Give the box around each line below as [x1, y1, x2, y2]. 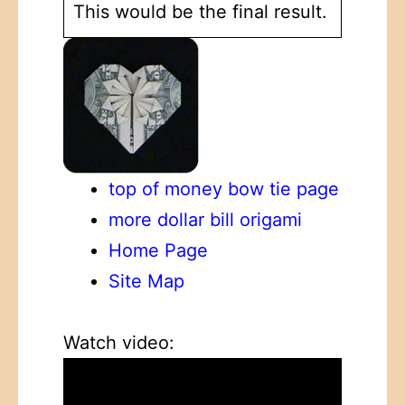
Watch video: [63, 331, 174, 353]
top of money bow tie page [108, 177, 339, 200]
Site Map [108, 269, 184, 292]
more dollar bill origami [108, 208, 302, 231]
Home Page [108, 239, 208, 261]
